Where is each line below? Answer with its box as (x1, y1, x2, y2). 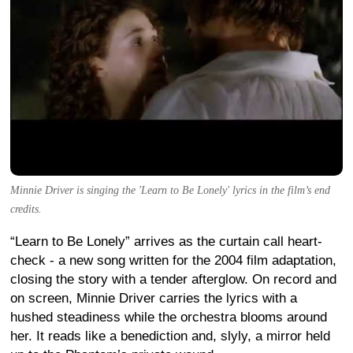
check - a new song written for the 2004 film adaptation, (10, 252, 336, 268)
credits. (10, 203, 42, 215)
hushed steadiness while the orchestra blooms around (10, 309, 327, 325)
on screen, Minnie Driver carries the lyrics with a (10, 290, 297, 306)
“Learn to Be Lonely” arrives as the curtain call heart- (10, 233, 322, 249)
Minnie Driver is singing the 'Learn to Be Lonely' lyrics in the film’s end (10, 184, 330, 196)
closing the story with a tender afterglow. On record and (10, 271, 336, 287)
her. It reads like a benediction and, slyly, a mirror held (10, 328, 330, 344)
